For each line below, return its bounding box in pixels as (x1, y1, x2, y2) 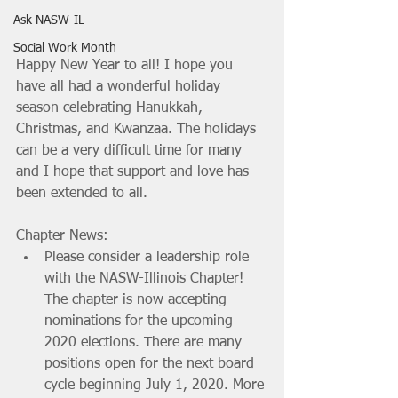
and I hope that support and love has (16, 164, 253, 179)
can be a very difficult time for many (16, 143, 246, 158)
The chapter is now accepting (44, 292, 231, 307)
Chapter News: (16, 228, 113, 243)
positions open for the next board (44, 356, 259, 371)
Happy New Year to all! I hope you (16, 58, 237, 73)
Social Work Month (13, 42, 116, 54)
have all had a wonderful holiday (16, 79, 225, 94)
